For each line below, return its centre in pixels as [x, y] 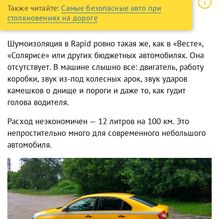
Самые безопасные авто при [111, 8]
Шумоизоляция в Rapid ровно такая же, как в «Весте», [105, 44]
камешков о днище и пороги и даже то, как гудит [97, 91]
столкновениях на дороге [53, 18]
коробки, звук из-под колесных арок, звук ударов [97, 79]
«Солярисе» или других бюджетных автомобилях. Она [106, 55]
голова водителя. [38, 102]
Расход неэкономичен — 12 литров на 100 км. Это [98, 121]
